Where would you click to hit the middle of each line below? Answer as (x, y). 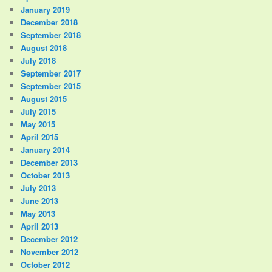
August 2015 (44, 98)
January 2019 (46, 9)
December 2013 (49, 162)
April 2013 (40, 226)
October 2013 (46, 175)
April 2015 (40, 137)
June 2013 (40, 200)
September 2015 (51, 86)
